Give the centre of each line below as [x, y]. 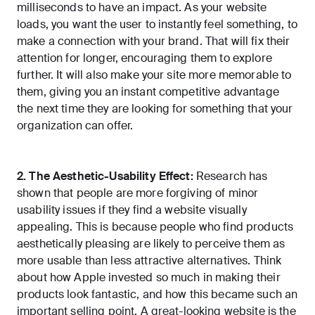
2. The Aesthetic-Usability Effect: [105, 176]
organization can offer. [75, 126]
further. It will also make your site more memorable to [154, 75]
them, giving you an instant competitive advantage [148, 92]
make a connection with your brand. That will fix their [154, 41]
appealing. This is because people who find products [155, 227]
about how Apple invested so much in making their [149, 278]
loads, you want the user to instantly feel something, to [157, 25]
